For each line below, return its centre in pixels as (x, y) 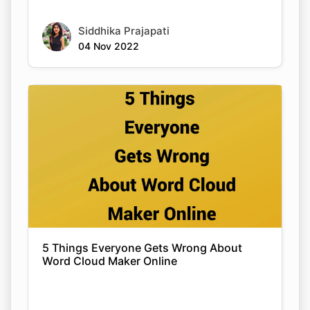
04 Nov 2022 (109, 46)
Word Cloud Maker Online (110, 261)
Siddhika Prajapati (124, 30)
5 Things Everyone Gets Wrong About (142, 247)
